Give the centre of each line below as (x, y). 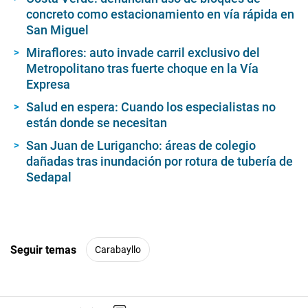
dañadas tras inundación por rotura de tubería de (159, 162)
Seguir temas (43, 250)
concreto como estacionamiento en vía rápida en (160, 14)
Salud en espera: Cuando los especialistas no (151, 107)
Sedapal (49, 177)
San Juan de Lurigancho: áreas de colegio (141, 146)
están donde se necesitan (97, 123)
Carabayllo (118, 249)
